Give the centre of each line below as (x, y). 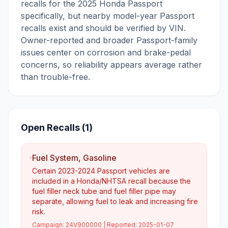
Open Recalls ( (53, 127)
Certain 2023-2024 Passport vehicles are (101, 171)
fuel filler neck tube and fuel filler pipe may (104, 191)
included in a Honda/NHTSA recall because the (112, 181)
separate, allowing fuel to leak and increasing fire (115, 201)
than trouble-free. (55, 77)
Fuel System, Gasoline (75, 158)
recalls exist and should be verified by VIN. (103, 28)
